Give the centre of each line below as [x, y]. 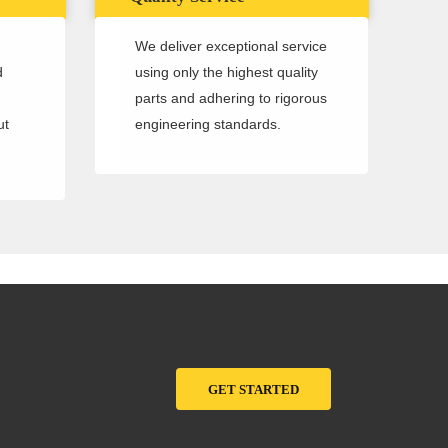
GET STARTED [253, 389]
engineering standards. [209, 124]
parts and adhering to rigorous [230, 98]
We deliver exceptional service [230, 46]
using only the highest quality [226, 72]
